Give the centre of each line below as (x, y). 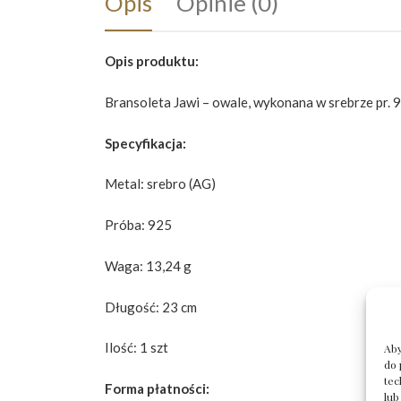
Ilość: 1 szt (137, 348)
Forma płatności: (157, 389)
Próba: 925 (138, 225)
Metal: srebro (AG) (160, 184)
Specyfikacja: (145, 143)
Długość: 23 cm (151, 307)
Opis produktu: (152, 61)
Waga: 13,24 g (148, 265)
